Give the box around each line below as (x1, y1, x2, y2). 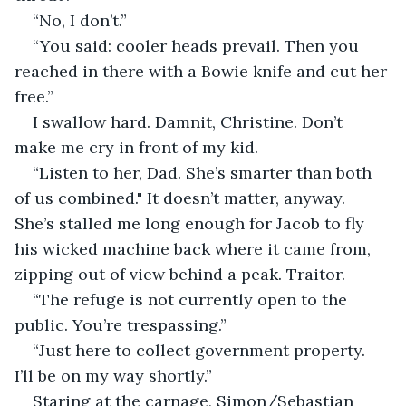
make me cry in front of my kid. (14, 136, 258, 158)
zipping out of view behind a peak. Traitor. (14, 263, 345, 285)
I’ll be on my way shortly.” (14, 364, 212, 386)
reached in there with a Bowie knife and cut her (14, 60, 391, 82)
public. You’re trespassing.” (14, 314, 227, 335)
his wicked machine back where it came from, (14, 237, 375, 259)
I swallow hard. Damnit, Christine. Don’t (33, 111, 347, 132)
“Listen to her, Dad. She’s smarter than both (33, 161, 376, 183)
